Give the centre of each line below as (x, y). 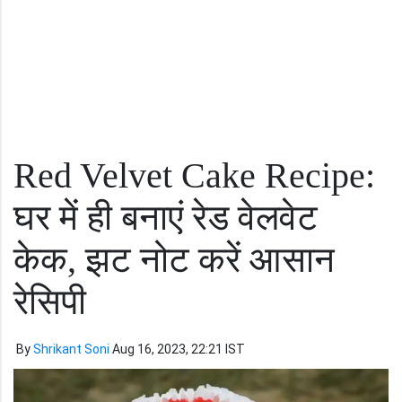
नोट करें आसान (237, 260)
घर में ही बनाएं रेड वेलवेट (166, 218)
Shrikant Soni (71, 349)
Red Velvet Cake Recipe (189, 175)
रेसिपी (50, 302)
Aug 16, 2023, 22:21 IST (179, 349)
